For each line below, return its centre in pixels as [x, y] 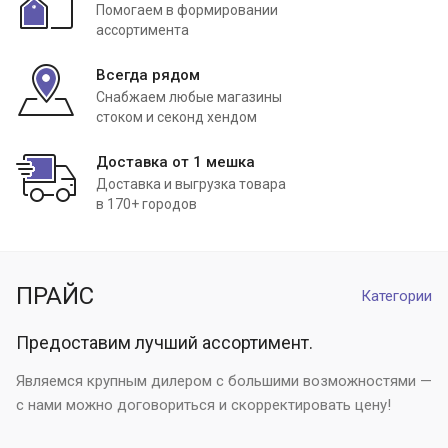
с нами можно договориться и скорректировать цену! [203, 405]
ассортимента [142, 30]
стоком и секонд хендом [176, 117]
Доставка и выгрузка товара [191, 184]
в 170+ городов [146, 204]
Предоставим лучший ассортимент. [164, 343]
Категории [396, 296]
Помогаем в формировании [187, 10]
